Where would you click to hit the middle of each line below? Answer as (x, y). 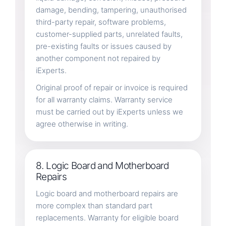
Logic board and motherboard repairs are (107, 193)
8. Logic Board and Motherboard (102, 165)
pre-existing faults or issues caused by (103, 46)
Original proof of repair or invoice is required (111, 87)
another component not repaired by (98, 58)
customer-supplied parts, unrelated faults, (109, 34)
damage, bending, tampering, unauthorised (111, 10)
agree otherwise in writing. (82, 124)
